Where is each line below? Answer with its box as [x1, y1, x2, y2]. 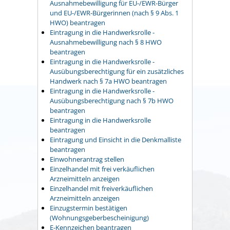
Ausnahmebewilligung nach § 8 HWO [50, 37, 162, 47]
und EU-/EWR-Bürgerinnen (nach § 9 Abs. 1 [50, 8, 179, 17]
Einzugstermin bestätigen [50, 203, 127, 213]
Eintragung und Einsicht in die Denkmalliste [50, 135, 181, 144]
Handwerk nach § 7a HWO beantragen [50, 76, 167, 86]
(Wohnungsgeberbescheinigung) [50, 213, 149, 222]
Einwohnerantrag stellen [50, 154, 124, 164]
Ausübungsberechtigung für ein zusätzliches [50, 66, 184, 76]
